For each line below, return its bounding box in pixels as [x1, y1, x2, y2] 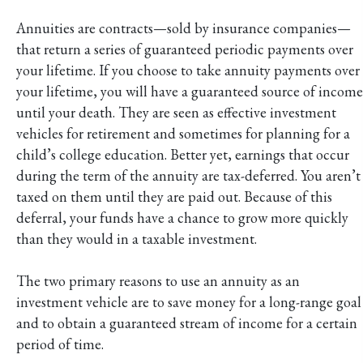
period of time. [16, 334, 104, 353]
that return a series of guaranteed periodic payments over [16, 39, 353, 58]
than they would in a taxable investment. [16, 228, 257, 248]
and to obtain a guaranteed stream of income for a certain [16, 313, 357, 332]
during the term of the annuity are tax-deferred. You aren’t [16, 165, 361, 185]
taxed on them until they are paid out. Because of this [16, 186, 332, 206]
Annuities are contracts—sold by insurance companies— [16, 18, 351, 37]
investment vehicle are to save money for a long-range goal [16, 292, 361, 311]
